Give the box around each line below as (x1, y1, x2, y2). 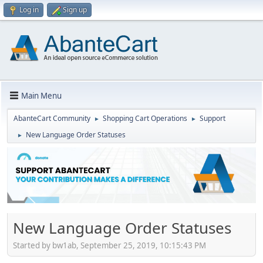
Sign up (63, 5, 87, 15)
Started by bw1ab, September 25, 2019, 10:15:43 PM (13, 240, 206, 251)
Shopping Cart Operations (103, 113, 187, 123)
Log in (19, 5, 39, 15)
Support (200, 113, 225, 123)
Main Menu (21, 90, 62, 101)
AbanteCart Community (14, 113, 90, 123)
